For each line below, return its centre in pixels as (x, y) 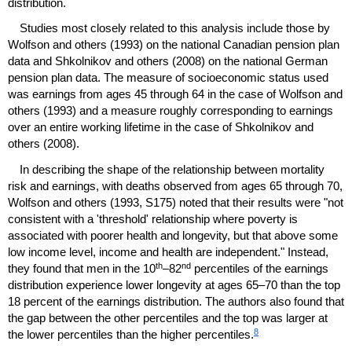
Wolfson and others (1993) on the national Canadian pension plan (174, 45)
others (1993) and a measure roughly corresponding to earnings (170, 111)
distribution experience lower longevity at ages (127, 284)
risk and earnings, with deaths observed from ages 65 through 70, (175, 185)
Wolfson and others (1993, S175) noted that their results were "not (176, 202)
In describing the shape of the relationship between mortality (172, 169)
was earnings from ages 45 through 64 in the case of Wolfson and (175, 94)
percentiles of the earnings (260, 268)
